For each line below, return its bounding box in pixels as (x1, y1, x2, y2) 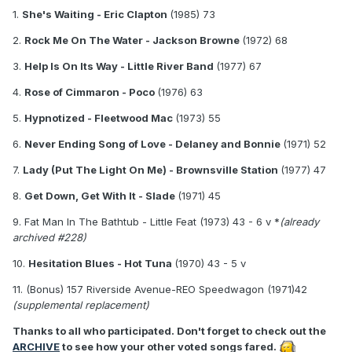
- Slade (138, 189, 178, 203)
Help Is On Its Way (24, 60, 120, 73)
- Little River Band (120, 60, 216, 73)
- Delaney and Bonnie (168, 137, 283, 151)
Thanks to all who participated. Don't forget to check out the (13, 324, 326, 338)
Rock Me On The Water (24, 34, 145, 47)
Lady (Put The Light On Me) (23, 163, 169, 177)
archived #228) (13, 231, 86, 244)
